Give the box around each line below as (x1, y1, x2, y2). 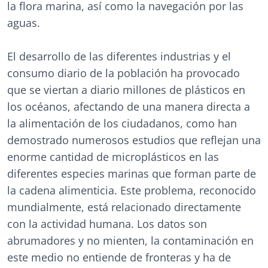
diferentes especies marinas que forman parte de (7, 166, 256, 181)
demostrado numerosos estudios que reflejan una (7, 133, 261, 147)
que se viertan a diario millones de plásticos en (7, 83, 245, 97)
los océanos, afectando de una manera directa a (7, 99, 250, 114)
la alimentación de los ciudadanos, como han (7, 116, 237, 130)
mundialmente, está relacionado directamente (7, 200, 241, 214)
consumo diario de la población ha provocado (7, 66, 240, 80)
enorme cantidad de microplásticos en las (7, 150, 219, 164)
